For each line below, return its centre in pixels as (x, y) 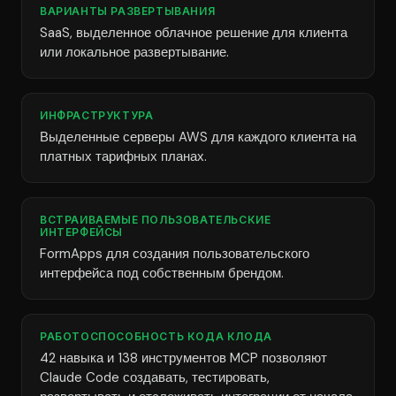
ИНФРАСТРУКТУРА (97, 115)
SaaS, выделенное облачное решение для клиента (194, 33)
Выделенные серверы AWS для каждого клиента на (198, 137)
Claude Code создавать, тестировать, (155, 377)
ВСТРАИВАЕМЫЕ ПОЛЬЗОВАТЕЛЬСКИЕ (156, 220)
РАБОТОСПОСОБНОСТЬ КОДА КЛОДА (156, 336)
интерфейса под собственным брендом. (162, 273)
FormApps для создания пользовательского (175, 254)
